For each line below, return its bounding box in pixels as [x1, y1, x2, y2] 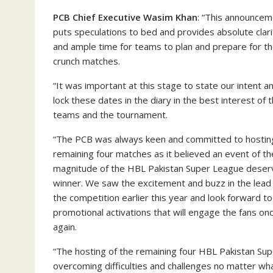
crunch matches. [53, 54, 120, 67]
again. [53, 220, 77, 233]
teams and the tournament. [53, 108, 168, 121]
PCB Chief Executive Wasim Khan [53, 10, 197, 23]
